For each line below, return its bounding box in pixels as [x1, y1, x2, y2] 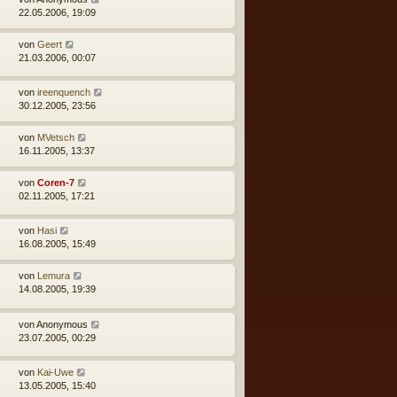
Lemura [37, 270, 70, 282]
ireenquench [37, 86, 90, 97]
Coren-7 [37, 176, 74, 188]
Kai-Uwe [37, 367, 74, 378]
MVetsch [37, 131, 74, 143]
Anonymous [36, 318, 88, 330]
